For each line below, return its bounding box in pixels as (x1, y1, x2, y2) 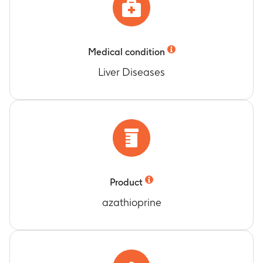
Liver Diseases (98, 66, 165, 78)
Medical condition (87, 46, 165, 58)
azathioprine (102, 196, 161, 208)
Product (110, 177, 143, 188)
